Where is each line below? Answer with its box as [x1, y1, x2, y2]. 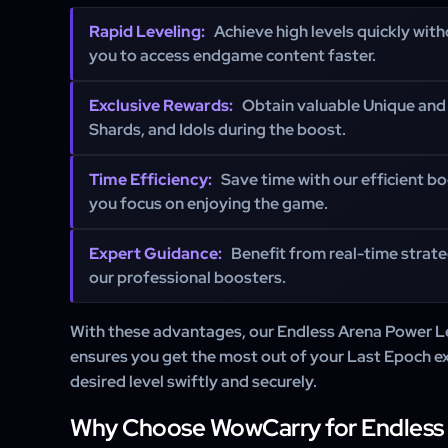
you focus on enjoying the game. [89, 193, 328, 214]
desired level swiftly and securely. [70, 371, 317, 392]
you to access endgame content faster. [89, 45, 376, 66]
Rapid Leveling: [89, 21, 205, 42]
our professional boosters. [89, 267, 286, 288]
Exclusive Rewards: [89, 95, 233, 116]
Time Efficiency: [89, 169, 212, 190]
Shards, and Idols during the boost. [89, 119, 346, 140]
